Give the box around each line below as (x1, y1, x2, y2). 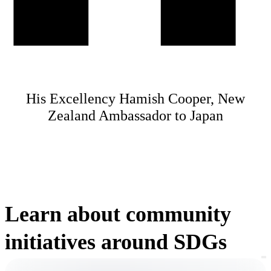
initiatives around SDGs (5, 230, 227, 255)
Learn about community (5, 202, 231, 227)
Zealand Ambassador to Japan (48, 108, 223, 124)
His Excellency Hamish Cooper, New (26, 91, 245, 107)
